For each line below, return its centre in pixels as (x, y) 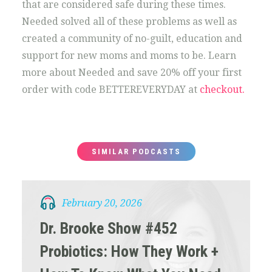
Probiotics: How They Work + (129, 251)
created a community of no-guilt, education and (132, 39)
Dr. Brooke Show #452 (108, 228)
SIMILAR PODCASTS (136, 151)
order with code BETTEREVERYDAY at (110, 90)
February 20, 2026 (102, 203)
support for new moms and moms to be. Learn (129, 56)
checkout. (222, 90)
